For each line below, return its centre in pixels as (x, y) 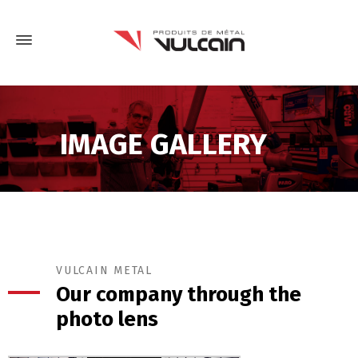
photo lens (107, 320)
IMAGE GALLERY (163, 144)
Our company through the (179, 295)
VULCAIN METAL (104, 271)
